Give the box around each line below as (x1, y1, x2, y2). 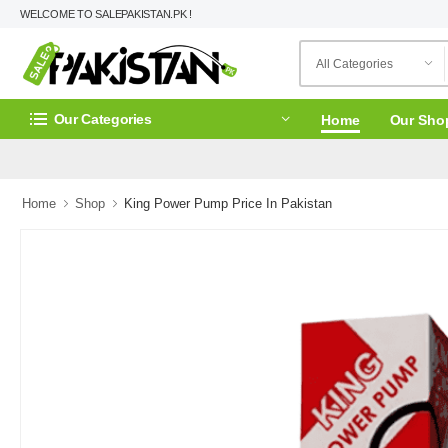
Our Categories (53, 110, 152, 127)
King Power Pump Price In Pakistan (124, 196, 332, 211)
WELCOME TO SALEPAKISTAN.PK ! (20, 8, 193, 20)
